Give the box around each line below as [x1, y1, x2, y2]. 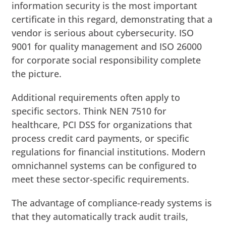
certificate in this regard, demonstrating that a [12, 13, 213, 25]
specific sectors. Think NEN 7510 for [12, 104, 167, 117]
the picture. [12, 67, 62, 80]
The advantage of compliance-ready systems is [12, 196, 212, 209]
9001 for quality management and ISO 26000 [12, 40, 202, 52]
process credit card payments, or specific [12, 132, 190, 144]
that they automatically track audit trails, [12, 210, 189, 222]
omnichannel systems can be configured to [12, 159, 197, 172]
